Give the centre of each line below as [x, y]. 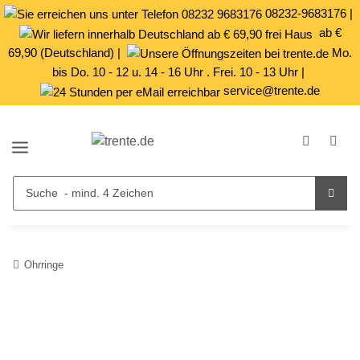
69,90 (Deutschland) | [67, 52]
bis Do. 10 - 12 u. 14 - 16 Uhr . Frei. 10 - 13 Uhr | [180, 72]
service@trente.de [270, 91]
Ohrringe [44, 264]
